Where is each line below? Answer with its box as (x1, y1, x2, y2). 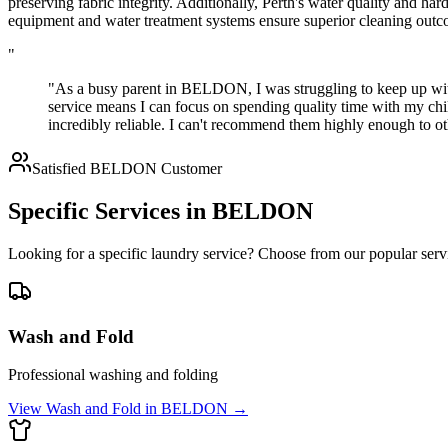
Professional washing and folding (8, 366, 218, 384)
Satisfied (32, 160, 90, 178)
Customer (157, 160, 222, 178)
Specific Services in (8, 198, 212, 225)
